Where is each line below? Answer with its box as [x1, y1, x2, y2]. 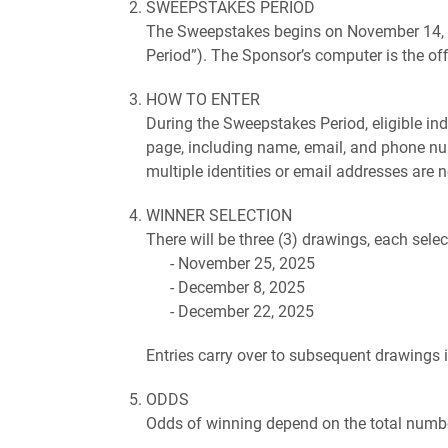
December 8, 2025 [178, 276, 305, 297]
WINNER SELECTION [146, 204, 292, 225]
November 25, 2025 [178, 252, 315, 273]
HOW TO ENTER [146, 88, 260, 109]
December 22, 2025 [178, 300, 314, 321]
